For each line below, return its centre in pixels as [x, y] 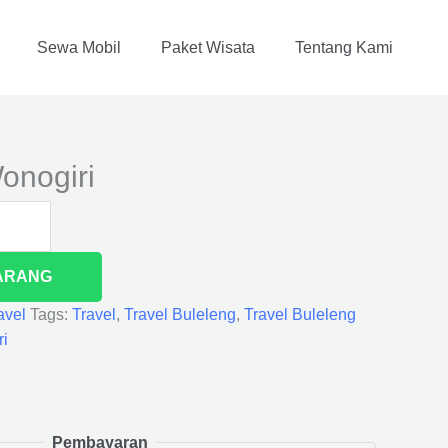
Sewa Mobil [79, 47]
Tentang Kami [344, 47]
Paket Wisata [208, 47]
